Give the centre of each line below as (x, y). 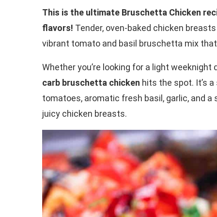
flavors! (58, 28)
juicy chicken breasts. (85, 113)
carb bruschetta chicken (91, 82)
